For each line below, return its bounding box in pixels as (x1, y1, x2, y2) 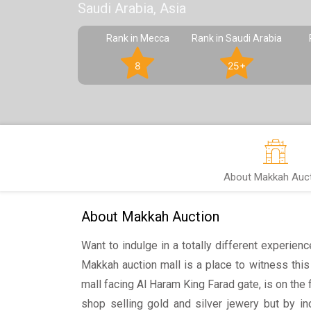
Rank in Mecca (106, 33, 169, 44)
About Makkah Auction (81, 208, 219, 225)
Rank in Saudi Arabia (191, 33, 282, 44)
